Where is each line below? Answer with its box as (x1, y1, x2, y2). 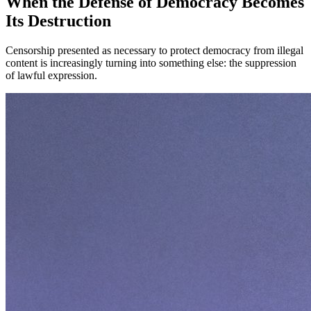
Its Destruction (6, 12, 111, 31)
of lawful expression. (6, 69, 97, 82)
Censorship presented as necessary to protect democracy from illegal (6, 44, 303, 57)
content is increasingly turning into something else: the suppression (6, 57, 296, 69)
